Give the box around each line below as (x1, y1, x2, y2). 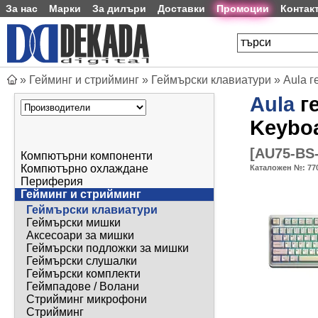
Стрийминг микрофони (26, 293, 147, 306)
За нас (6, 3, 38, 14)
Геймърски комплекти (26, 268, 141, 280)
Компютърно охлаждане (21, 163, 148, 175)
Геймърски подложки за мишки (26, 242, 189, 255)
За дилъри (92, 3, 146, 14)
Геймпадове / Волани (26, 280, 139, 293)
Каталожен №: (250, 163, 307, 172)
